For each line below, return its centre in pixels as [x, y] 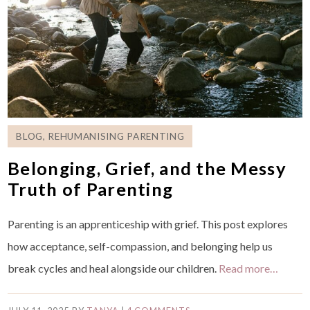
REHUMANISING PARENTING [116, 136]
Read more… [249, 268]
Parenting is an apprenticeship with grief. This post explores [148, 224]
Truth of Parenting [91, 189]
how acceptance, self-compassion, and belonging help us [140, 246]
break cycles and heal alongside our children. [113, 268]
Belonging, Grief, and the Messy [147, 168]
